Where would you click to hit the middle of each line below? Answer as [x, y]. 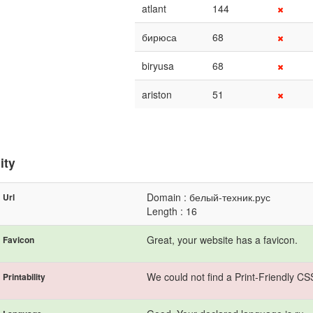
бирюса [159, 37]
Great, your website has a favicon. [222, 239]
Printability [24, 276]
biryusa [158, 65]
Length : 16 [172, 211]
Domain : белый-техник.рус [209, 197]
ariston [157, 94]
